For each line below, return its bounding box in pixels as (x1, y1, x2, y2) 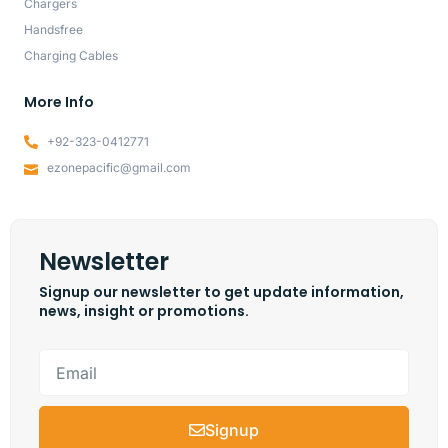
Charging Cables (24, 48, 118, 64)
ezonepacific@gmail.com (46, 160, 191, 176)
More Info (24, 92, 94, 113)
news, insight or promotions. (39, 301, 249, 322)
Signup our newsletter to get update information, (39, 282, 404, 303)
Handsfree (24, 22, 83, 38)
